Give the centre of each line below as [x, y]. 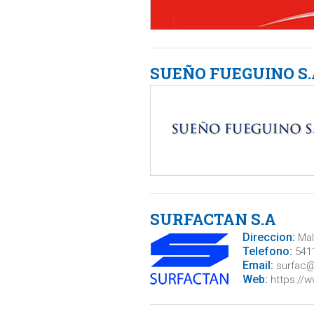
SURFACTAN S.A [213, 219]
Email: [258, 265]
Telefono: [267, 251]
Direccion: [268, 237]
